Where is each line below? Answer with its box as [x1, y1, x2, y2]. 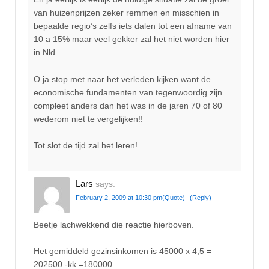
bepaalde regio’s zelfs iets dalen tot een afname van [34, 21, 232, 31]
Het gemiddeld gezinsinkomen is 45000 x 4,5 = [34, 246, 211, 256]
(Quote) [162, 194, 185, 202]
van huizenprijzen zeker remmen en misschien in [34, 8, 219, 18]
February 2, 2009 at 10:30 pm [76, 194, 162, 202]
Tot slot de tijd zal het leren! [34, 141, 138, 150]
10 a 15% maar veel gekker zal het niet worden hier [34, 34, 229, 44]
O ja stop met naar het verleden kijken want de [34, 74, 211, 84]
